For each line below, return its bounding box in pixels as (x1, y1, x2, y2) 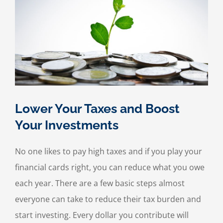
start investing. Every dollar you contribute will (15, 210, 189, 221)
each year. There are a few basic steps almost (15, 178, 185, 189)
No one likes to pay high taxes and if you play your (15, 146, 202, 157)
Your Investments (15, 117, 118, 133)
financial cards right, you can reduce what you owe (15, 162, 205, 173)
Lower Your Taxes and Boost (15, 101, 180, 116)
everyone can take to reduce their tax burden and (15, 194, 201, 205)
